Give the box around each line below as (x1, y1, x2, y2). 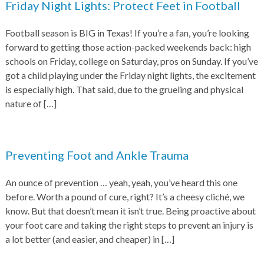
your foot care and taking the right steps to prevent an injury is (5, 219, 253, 230)
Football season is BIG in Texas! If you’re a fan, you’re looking (5, 27, 249, 38)
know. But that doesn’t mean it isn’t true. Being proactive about (5, 205, 256, 216)
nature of (5, 98, 44, 109)
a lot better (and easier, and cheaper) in (5, 233, 161, 245)
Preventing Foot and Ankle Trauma (5, 148, 189, 162)
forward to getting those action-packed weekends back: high (5, 41, 251, 52)
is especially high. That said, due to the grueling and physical (5, 84, 243, 95)
